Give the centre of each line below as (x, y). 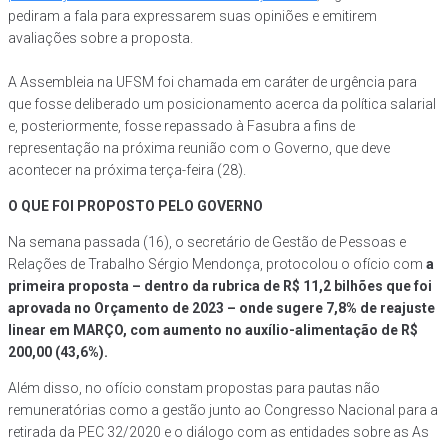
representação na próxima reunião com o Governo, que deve (199, 148)
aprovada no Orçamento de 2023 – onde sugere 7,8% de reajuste (221, 308)
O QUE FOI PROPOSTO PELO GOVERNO (135, 206)
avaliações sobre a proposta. (100, 38)
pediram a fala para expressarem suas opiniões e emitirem (192, 16)
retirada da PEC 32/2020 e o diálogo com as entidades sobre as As (218, 432)
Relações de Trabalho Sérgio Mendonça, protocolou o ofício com (217, 264)
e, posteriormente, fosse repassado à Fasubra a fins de (181, 126)
